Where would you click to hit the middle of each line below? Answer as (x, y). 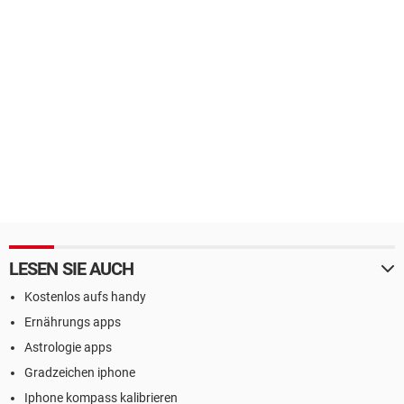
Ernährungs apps (73, 322)
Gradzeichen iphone (80, 372)
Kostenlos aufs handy (85, 297)
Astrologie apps (68, 347)
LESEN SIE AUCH (72, 269)
